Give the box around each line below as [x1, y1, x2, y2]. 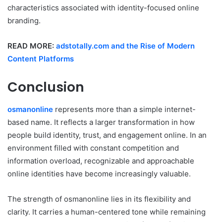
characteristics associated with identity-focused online [7, 3, 199, 13]
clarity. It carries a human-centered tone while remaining [7, 207, 206, 217]
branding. [7, 16, 41, 26]
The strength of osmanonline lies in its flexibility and [7, 194, 191, 204]
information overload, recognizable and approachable [7, 156, 194, 166]
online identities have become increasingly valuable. [7, 168, 191, 178]
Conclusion [7, 78, 84, 97]
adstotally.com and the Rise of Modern [56, 41, 195, 51]
